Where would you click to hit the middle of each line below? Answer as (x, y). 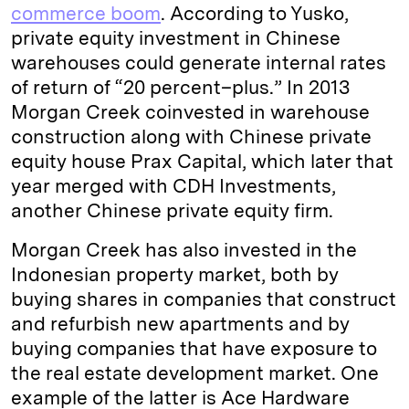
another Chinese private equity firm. (172, 210)
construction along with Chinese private (191, 136)
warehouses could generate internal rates (199, 63)
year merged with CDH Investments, (173, 186)
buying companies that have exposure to (194, 348)
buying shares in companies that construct (204, 299)
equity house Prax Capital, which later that (202, 161)
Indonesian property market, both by (175, 274)
